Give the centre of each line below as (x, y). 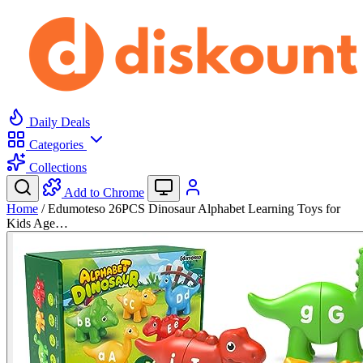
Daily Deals (58, 122)
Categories (56, 145)
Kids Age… (37, 223)
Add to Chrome (104, 192)
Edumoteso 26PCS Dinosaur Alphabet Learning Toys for (194, 209)
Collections (56, 167)
